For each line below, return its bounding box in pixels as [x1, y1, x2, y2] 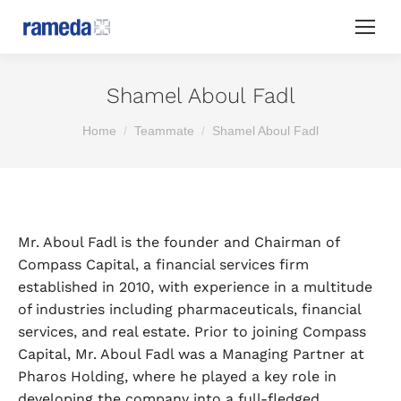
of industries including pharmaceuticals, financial [18, 301, 361, 318]
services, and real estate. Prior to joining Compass [18, 323, 366, 340]
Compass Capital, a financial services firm [18, 256, 309, 273]
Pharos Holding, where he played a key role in [18, 368, 337, 385]
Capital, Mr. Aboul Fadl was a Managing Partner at [18, 346, 364, 363]
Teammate [134, 124, 194, 138]
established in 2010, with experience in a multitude [18, 278, 372, 295]
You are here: [82, 114, 175, 131]
